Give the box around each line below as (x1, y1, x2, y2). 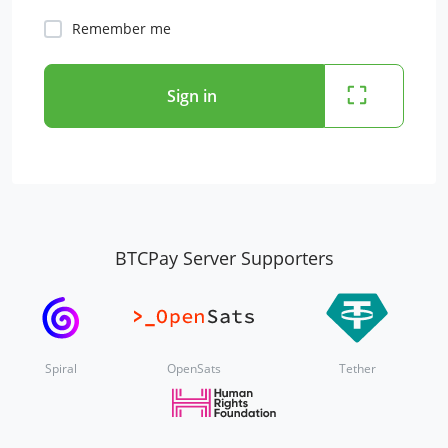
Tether (338, 360, 376, 378)
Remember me (72, 19, 171, 38)
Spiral (45, 360, 77, 378)
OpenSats (167, 360, 221, 378)
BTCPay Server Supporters (114, 246, 334, 271)
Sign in (167, 84, 217, 107)
